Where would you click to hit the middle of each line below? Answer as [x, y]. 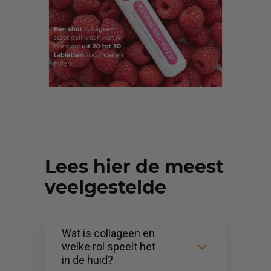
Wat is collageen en [108, 233]
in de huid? [87, 260]
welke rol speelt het [109, 246]
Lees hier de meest [134, 167]
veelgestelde [106, 187]
